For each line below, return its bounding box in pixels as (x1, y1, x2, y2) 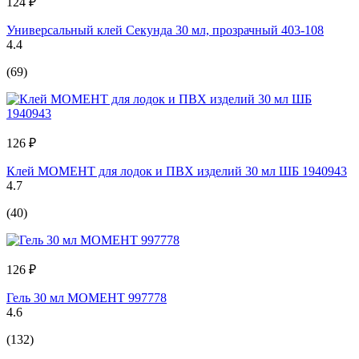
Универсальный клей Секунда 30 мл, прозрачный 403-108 (6, 22, 324, 37)
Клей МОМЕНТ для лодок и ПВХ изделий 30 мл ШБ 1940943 (6, 163, 347, 178)
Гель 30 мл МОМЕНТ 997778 (6, 290, 167, 305)
